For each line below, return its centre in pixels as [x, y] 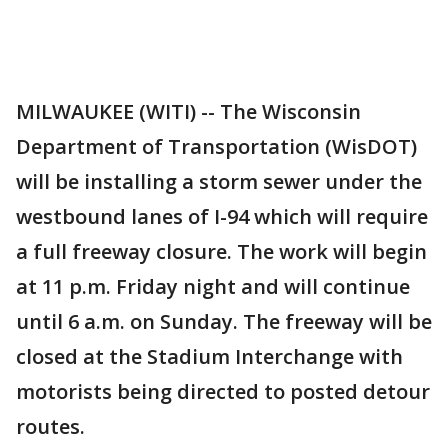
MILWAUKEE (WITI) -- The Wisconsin [188, 111]
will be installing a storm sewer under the [219, 181]
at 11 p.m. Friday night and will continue [213, 286]
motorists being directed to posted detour [223, 391]
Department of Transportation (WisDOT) [216, 146]
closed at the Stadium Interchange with [209, 356]
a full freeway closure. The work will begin [221, 251]
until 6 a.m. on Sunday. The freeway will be [224, 321]
